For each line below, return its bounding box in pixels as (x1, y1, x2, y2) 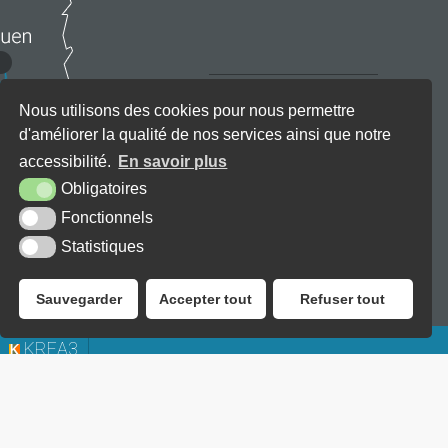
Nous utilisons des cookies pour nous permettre (19, 101, 356, 119)
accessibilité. (19, 152, 116, 170)
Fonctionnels (60, 208, 153, 226)
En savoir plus (118, 152, 228, 170)
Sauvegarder (35, 291, 122, 308)
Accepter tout (159, 291, 253, 308)
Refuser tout (300, 291, 386, 308)
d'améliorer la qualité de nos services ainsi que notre (19, 125, 392, 143)
